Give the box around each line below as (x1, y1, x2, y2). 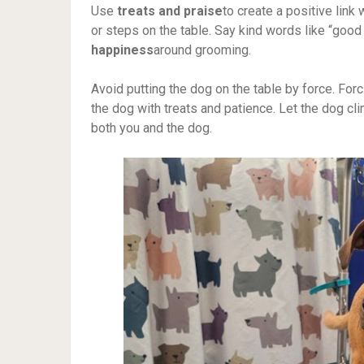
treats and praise (117, 3, 223, 19)
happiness (91, 42, 154, 58)
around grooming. (154, 42, 251, 58)
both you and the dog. (91, 120, 212, 136)
